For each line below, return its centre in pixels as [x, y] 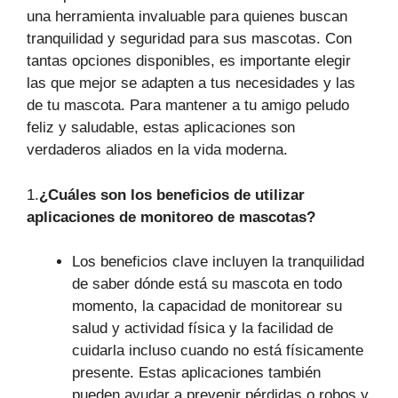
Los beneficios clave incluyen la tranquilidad [218, 262]
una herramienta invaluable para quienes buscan [187, 17]
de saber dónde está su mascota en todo [207, 284]
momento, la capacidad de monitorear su [207, 306]
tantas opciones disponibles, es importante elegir [189, 61]
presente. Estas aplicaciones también [196, 373]
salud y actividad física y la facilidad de [203, 329]
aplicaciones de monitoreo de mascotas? [171, 217]
